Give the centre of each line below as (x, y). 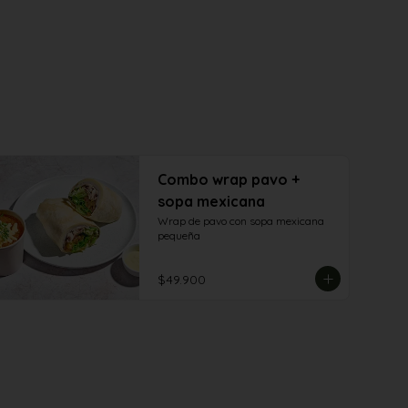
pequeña (179, 235)
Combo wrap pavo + (229, 179)
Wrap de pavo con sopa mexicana (241, 221)
